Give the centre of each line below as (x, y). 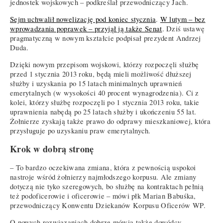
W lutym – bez (183, 19)
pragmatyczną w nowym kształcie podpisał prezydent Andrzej (106, 38)
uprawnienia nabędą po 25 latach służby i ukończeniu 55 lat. (103, 111)
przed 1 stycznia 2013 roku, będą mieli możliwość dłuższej (101, 74)
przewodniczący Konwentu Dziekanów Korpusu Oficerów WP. (108, 206)
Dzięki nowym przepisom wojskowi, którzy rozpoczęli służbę (105, 64)
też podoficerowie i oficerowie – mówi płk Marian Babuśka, (103, 196)
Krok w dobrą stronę (52, 149)
